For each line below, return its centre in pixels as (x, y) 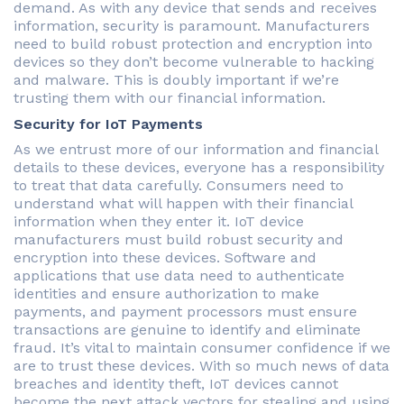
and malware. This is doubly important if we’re (176, 80)
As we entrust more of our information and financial (196, 150)
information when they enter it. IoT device (159, 222)
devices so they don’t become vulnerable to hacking (194, 62)
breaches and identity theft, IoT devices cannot (176, 384)
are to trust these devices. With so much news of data (202, 366)
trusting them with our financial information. (170, 98)
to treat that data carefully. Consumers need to (179, 186)
